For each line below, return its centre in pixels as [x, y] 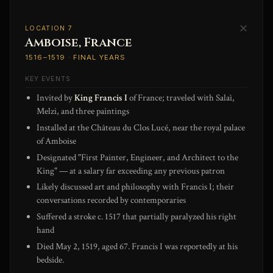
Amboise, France [79, 43]
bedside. [51, 260]
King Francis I [101, 98]
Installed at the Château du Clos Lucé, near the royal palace [141, 127]
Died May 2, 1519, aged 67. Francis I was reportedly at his [137, 247]
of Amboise [57, 141]
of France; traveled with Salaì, [181, 98]
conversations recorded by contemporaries [112, 200]
